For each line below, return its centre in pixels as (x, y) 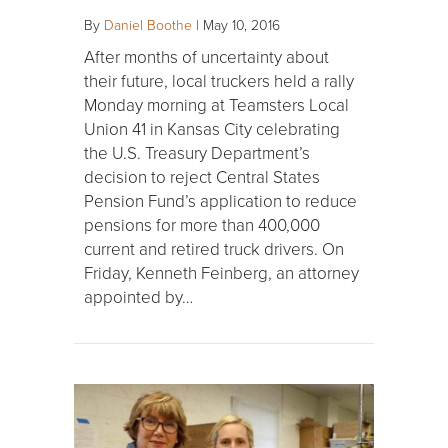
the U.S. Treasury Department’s (197, 153)
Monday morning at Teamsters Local (216, 105)
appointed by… (138, 297)
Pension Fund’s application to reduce (220, 201)
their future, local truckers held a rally (219, 81)
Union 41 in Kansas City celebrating (212, 129)
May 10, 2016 (241, 25)
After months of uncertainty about (206, 57)
